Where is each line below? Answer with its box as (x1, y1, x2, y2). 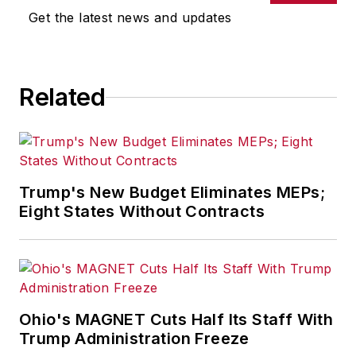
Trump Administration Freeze (19, 329, 250, 348)
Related (19, 83, 106, 111)
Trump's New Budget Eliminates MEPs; (19, 183, 325, 202)
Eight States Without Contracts (19, 202, 265, 221)
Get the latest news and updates (29, 10, 232, 25)
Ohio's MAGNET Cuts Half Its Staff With (19, 310, 334, 329)
